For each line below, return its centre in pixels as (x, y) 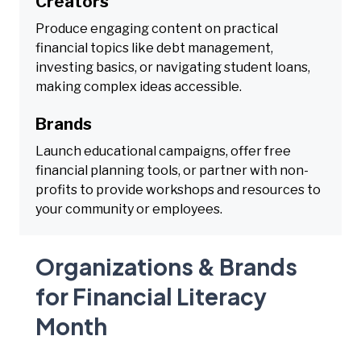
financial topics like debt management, (154, 48)
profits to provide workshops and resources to (178, 189)
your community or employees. (129, 209)
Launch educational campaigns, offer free (163, 151)
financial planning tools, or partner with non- (172, 170)
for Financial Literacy (151, 296)
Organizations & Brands (166, 266)
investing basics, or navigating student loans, (173, 67)
